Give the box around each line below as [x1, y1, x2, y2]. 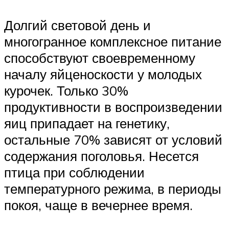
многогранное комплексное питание [4, 33, 221, 50]
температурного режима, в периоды [4, 180, 221, 197]
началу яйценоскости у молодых [4, 65, 202, 82]
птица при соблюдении [4, 164, 145, 180]
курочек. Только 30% [4, 82, 128, 99]
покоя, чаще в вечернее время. [4, 196, 193, 213]
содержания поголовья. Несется [4, 147, 199, 164]
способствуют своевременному [4, 49, 195, 66]
